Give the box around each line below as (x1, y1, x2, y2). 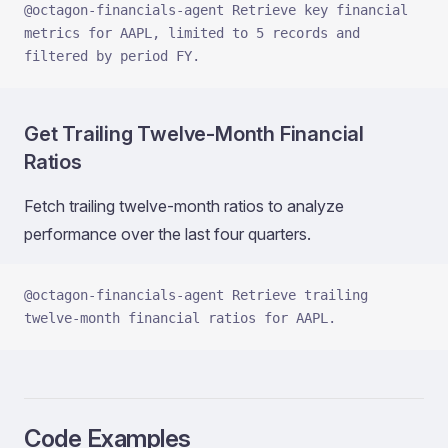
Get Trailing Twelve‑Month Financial (24, 122, 364, 146)
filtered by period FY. (24, 48, 200, 64)
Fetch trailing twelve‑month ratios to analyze (24, 196, 344, 216)
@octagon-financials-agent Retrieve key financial (24, 2, 408, 18)
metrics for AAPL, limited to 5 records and (24, 25, 360, 41)
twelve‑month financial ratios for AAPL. (24, 310, 336, 326)
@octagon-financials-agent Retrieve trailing (24, 287, 368, 303)
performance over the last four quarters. (24, 224, 311, 244)
